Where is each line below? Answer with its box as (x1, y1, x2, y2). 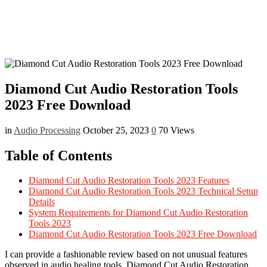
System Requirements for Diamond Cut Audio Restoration (29, 207, 248, 218)
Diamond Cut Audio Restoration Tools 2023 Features (29, 175, 229, 186)
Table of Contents (5, 147, 112, 163)
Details (29, 197, 55, 207)
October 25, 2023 (83, 125, 149, 135)
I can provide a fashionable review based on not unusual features (5, 249, 247, 260)
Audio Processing (14, 125, 80, 135)
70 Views (159, 125, 194, 135)
